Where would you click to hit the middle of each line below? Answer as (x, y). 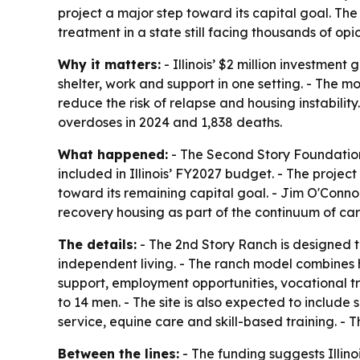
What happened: (113, 154)
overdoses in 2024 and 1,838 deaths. (170, 122)
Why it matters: (109, 64)
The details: (97, 244)
